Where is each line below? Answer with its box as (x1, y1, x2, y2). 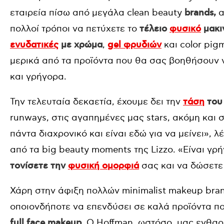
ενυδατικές (10, 39, 58, 50)
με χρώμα (58, 39, 102, 50)
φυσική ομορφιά (68, 160, 139, 171)
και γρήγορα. (10, 71, 66, 82)
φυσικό (169, 23, 201, 34)
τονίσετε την (10, 160, 68, 171)
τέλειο (139, 23, 169, 34)
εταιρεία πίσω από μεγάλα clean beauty (10, 7, 184, 18)
